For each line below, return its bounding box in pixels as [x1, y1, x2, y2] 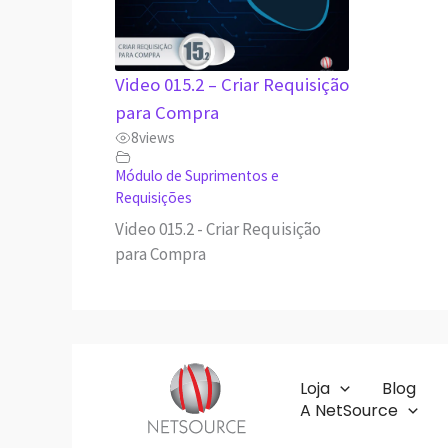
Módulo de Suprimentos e [114, 165, 279, 185]
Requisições [114, 187, 192, 207]
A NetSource [300, 398, 398, 422]
